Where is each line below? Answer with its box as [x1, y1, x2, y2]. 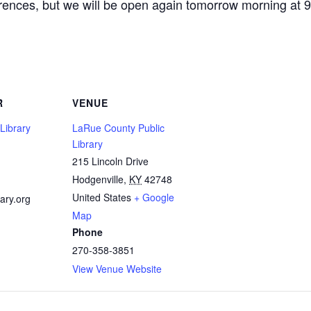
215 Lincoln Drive [72, 154, 149, 168]
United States [72, 190, 131, 204]
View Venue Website [72, 262, 162, 276]
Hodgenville [72, 172, 124, 186]
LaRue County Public [72, 121, 165, 135]
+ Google [134, 190, 174, 204]
